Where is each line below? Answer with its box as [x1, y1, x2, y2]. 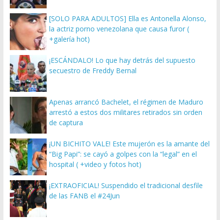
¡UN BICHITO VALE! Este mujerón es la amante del [49, 139, 210, 149]
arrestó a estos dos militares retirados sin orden [49, 108, 202, 117]
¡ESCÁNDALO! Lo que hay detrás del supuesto [49, 55, 195, 65]
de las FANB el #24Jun [49, 191, 120, 201]
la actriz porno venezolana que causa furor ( [49, 24, 189, 34]
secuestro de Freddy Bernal [49, 66, 137, 76]
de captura [49, 118, 83, 128]
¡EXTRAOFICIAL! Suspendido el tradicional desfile [49, 181, 203, 191]
